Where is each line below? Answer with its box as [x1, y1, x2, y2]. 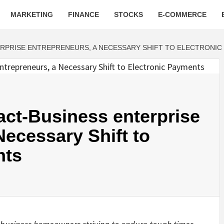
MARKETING [10, 10, 53, 18]
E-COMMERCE [158, 10, 206, 18]
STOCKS [114, 10, 143, 18]
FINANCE [68, 10, 99, 18]
